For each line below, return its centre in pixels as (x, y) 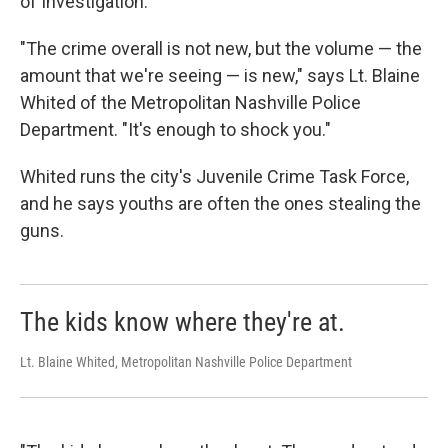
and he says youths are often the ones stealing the (220, 203)
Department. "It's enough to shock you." (175, 129)
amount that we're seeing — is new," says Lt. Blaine (220, 75)
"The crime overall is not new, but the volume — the (221, 48)
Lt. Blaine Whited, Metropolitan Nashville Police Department (186, 362)
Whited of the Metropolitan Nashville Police (190, 102)
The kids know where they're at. (182, 322)
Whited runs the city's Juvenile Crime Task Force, (214, 176)
